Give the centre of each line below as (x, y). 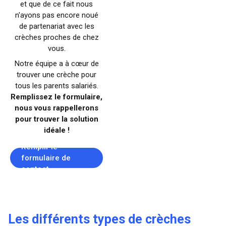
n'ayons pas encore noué (56, 15)
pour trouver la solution (56, 119)
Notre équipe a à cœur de (56, 64)
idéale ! (56, 130)
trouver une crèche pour (56, 75)
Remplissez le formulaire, (56, 97)
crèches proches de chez (56, 38)
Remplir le (39, 147)
